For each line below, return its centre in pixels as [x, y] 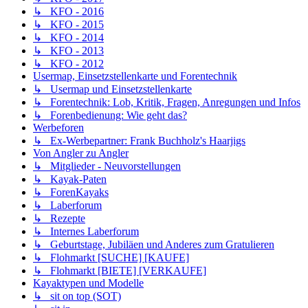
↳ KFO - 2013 [68, 51]
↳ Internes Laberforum [86, 232]
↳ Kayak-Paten [70, 179]
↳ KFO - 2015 [68, 25]
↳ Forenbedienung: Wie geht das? [110, 115]
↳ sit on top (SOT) [77, 296]
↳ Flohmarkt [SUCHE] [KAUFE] [111, 258]
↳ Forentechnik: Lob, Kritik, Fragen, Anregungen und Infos [167, 102]
